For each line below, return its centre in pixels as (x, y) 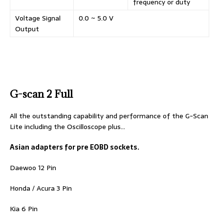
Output (27, 29)
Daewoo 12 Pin (33, 168)
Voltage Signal (38, 18)
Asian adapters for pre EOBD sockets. (75, 147)
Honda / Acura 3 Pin (41, 188)
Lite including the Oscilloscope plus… (67, 127)
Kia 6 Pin (24, 209)
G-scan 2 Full (41, 94)
